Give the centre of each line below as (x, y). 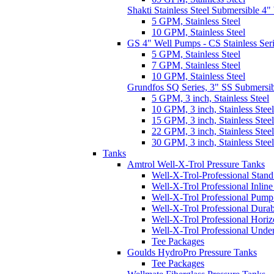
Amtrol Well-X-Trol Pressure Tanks (196, 165)
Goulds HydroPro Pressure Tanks (192, 253)
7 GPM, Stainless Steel (196, 65)
